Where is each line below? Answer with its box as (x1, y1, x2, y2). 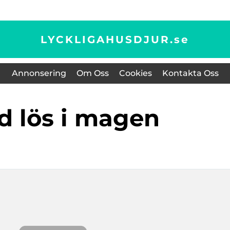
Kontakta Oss (162, 68, 219, 78)
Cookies (119, 68, 152, 78)
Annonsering (11, 68, 66, 78)
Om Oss (76, 68, 109, 78)
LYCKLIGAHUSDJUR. (41, 33, 174, 46)
